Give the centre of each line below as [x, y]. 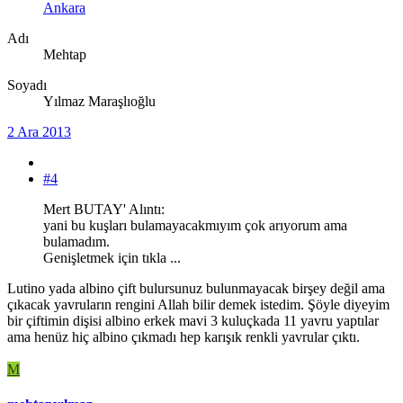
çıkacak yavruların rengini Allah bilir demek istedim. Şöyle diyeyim [198, 304]
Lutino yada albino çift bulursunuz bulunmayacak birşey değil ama [196, 288]
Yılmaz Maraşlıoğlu [99, 101]
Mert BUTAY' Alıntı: [104, 209]
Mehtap [65, 54]
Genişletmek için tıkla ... [112, 257]
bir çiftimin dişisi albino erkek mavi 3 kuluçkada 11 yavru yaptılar [193, 320]
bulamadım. [76, 241]
